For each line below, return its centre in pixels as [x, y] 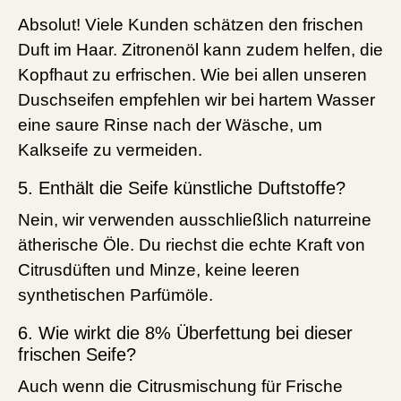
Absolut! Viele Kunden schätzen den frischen [191, 25]
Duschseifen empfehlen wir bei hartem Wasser [196, 100]
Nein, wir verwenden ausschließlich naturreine [195, 220]
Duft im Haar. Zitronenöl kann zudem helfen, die [200, 50]
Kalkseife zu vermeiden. [110, 150]
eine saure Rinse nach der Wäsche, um [170, 125]
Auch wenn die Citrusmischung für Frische [180, 387]
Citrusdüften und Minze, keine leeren [159, 270]
